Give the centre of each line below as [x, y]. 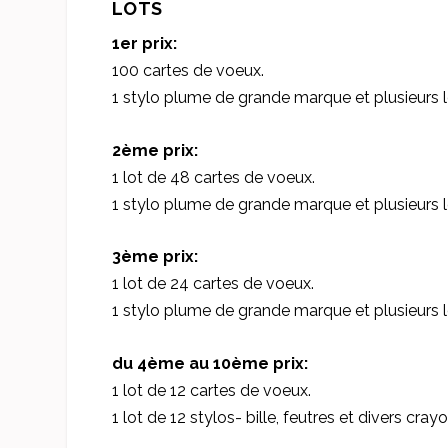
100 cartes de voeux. [187, 71]
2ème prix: [154, 150]
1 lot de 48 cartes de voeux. [213, 177]
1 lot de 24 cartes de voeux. [212, 284]
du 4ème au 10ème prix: [209, 363]
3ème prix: [154, 257]
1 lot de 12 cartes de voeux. [211, 390]
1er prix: [144, 44]
